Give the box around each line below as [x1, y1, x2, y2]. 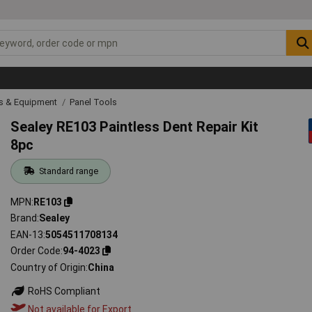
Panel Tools [70, 96, 117, 107]
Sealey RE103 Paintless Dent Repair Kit [10, 118, 259, 135]
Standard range [38, 165, 98, 176]
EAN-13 [10, 228, 44, 240]
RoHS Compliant [26, 285, 101, 297]
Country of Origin [10, 261, 86, 273]
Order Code [10, 245, 61, 257]
